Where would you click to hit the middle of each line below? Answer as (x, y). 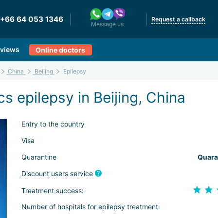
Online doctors (61, 50)
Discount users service (58, 173)
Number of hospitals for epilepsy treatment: (91, 207)
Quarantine (39, 157)
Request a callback (179, 19)
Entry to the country (53, 124)
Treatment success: (52, 191)
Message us (108, 24)
